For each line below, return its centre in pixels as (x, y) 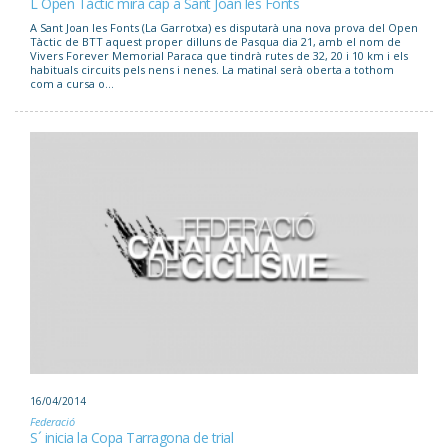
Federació (52, 422)
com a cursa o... (72, 84)
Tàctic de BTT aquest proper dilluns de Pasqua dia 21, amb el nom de (215, 42)
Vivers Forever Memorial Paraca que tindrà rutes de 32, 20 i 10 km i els (219, 56)
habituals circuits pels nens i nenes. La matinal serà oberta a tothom (212, 70)
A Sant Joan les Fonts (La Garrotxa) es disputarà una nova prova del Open (224, 28)
